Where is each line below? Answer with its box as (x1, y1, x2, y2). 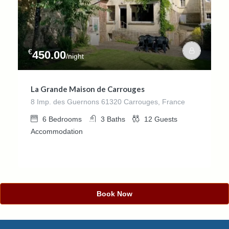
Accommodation (31, 127, 83, 135)
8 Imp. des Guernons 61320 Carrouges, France (31, 97, 185, 106)
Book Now (97, 189, 132, 198)
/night (66, 52, 84, 60)
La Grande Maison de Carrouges (31, 84, 145, 94)
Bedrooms (49, 114, 82, 123)
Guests (154, 114, 177, 123)
